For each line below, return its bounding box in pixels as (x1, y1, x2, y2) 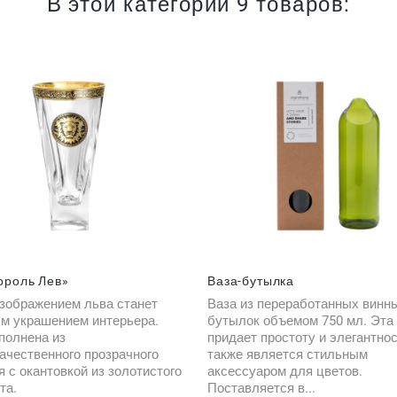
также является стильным (207, 346, 368, 362)
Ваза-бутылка (207, 273, 295, 288)
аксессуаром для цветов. (207, 362, 362, 379)
